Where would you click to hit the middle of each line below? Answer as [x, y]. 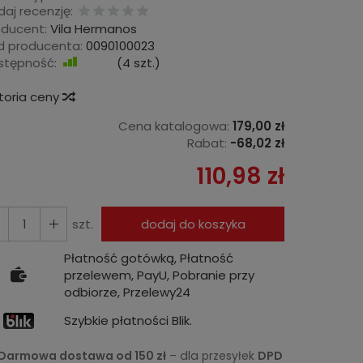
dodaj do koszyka [193, 224]
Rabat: [207, 143]
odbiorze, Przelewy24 [127, 292]
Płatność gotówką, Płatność [149, 258]
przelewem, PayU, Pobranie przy [159, 275]
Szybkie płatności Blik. [128, 321]
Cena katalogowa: [174, 126]
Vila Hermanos [94, 28]
